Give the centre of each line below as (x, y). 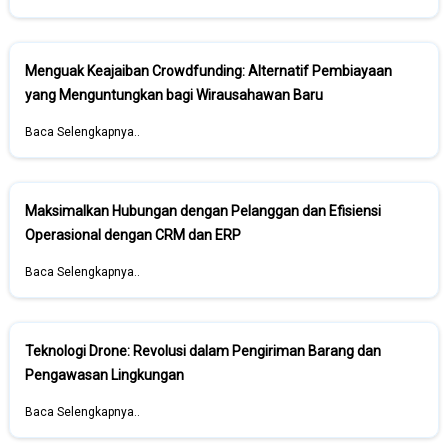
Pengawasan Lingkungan (104, 375)
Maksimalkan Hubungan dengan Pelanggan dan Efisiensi (203, 211)
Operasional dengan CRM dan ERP (133, 235)
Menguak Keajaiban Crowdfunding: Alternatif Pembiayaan (208, 71)
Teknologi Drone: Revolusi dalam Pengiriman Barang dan (203, 351)
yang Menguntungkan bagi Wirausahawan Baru (174, 95)
